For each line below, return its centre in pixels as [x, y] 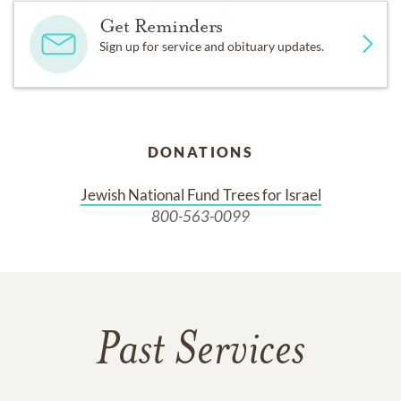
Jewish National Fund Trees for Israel [200, 194]
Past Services [200, 352]
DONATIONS [200, 151]
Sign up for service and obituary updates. [211, 46]
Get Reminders [161, 26]
